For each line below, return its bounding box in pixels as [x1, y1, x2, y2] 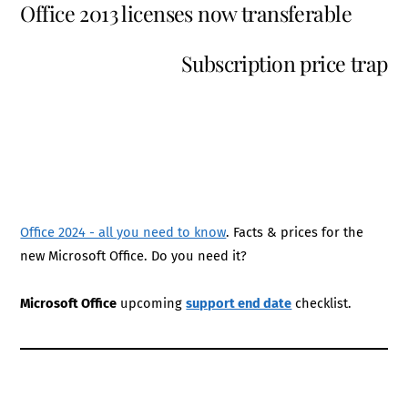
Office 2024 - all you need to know [20, 223, 227, 240]
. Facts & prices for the [226, 223, 364, 240]
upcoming [117, 294, 187, 311]
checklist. [291, 294, 352, 311]
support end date [186, 294, 292, 311]
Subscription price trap [180, 48, 388, 77]
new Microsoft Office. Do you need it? [20, 247, 248, 264]
